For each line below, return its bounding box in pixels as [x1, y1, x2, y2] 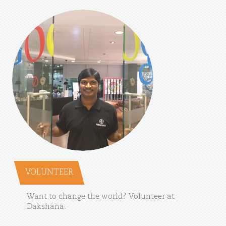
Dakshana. [27, 203, 66, 211]
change [59, 193, 85, 201]
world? [101, 193, 127, 201]
